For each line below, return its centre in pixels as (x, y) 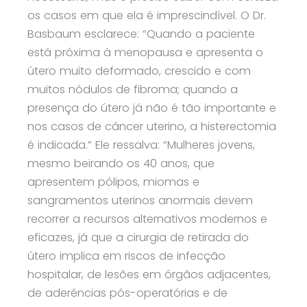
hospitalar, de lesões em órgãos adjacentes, (149, 275)
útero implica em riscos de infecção (126, 256)
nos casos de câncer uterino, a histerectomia (152, 127)
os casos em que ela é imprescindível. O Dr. (147, 16)
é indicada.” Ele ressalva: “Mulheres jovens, (141, 145)
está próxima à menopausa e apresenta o (145, 53)
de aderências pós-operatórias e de (127, 293)
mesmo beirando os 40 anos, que (121, 164)
